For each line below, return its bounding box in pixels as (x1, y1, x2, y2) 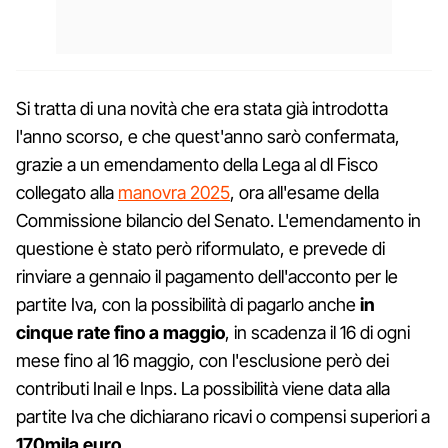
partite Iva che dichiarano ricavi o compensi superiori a (16, 405, 430, 427)
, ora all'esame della (230, 181, 379, 203)
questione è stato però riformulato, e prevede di (16, 237, 385, 259)
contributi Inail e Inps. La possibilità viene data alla (16, 377, 390, 399)
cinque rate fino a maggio (16, 321, 225, 343)
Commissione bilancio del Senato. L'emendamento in (16, 209, 421, 231)
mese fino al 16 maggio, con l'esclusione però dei (16, 349, 389, 371)
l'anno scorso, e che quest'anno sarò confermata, (16, 125, 400, 147)
